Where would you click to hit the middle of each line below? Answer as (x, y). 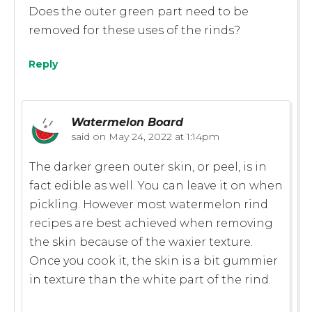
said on (88, 136)
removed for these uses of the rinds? (134, 30)
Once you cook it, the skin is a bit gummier (154, 260)
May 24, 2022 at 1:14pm (163, 136)
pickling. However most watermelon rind (149, 204)
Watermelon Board (127, 122)
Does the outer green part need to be (139, 11)
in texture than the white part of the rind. (150, 279)
